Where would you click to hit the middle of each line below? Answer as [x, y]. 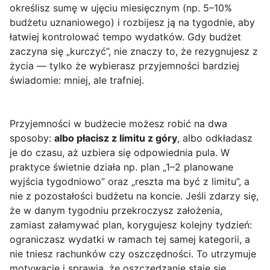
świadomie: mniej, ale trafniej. [77, 80]
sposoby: [32, 138]
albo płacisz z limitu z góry [116, 138]
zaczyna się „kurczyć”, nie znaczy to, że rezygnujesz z [134, 52]
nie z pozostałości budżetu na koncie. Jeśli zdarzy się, [134, 196]
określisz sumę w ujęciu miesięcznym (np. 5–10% [121, 8]
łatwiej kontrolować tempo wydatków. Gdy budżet [125, 37]
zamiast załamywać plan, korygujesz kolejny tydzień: [131, 225]
